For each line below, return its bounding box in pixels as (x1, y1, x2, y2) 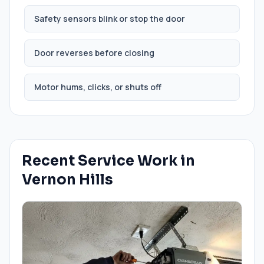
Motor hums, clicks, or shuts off (34, 81, 161, 93)
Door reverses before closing (34, 47, 154, 58)
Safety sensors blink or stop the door (34, 13, 185, 24)
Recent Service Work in (22, 152, 195, 170)
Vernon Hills (22, 171, 113, 189)
